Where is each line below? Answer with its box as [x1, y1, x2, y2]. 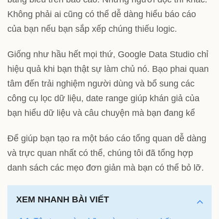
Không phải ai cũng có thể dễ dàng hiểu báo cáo [7, 9, 196, 20]
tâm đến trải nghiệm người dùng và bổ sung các [7, 78, 195, 88]
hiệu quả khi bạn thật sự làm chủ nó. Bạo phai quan [7, 64, 209, 74]
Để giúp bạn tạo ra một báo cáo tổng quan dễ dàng [7, 133, 206, 143]
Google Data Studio [118, 49, 197, 59]
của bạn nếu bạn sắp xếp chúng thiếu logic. [7, 24, 177, 34]
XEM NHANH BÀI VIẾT [16, 195, 109, 205]
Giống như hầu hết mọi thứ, [7, 49, 118, 59]
